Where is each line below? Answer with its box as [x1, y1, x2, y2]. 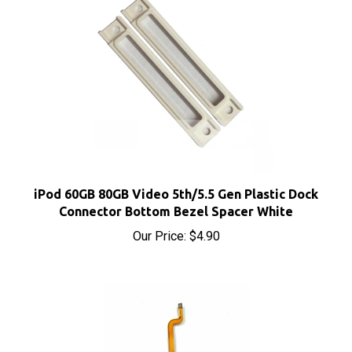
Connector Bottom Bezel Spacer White [59, 187, 293, 201]
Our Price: [132, 211, 186, 226]
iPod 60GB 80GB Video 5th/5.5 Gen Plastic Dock [34, 170, 318, 184]
